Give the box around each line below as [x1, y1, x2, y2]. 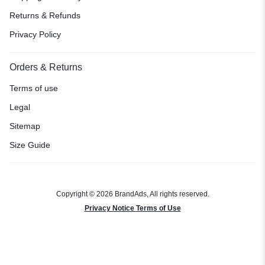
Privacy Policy [9, 30, 61, 40]
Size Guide [9, 140, 50, 150]
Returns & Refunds [9, 11, 80, 21]
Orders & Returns [9, 62, 82, 73]
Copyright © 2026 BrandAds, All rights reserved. [56, 190, 209, 199]
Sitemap [9, 121, 40, 131]
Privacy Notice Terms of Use [84, 204, 181, 213]
